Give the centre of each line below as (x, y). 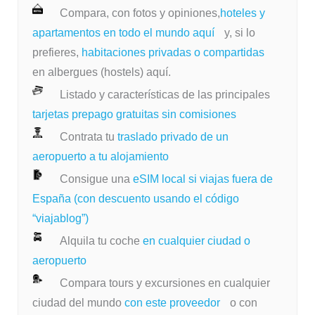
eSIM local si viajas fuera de (202, 179)
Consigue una (96, 179)
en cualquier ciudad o (196, 241)
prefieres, (57, 53)
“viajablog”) (60, 219)
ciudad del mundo (78, 303)
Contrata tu (87, 137)
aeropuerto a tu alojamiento (100, 157)
